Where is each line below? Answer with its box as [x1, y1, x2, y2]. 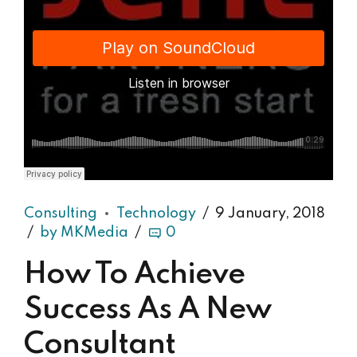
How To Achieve [24, 260, 245, 291]
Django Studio [24, 171, 102, 188]
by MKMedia [40, 225, 128, 240]
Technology [116, 206, 196, 221]
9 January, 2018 [215, 206, 325, 221]
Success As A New [24, 295, 271, 326]
